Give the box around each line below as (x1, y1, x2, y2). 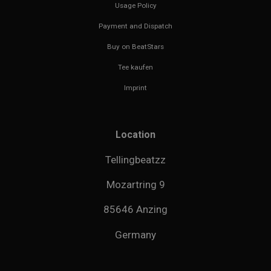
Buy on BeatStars (107, 42, 164, 51)
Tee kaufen (118, 62, 153, 71)
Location (116, 129, 155, 141)
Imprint (124, 83, 147, 92)
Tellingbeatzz (105, 153, 166, 166)
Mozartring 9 (106, 178, 165, 191)
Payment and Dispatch (99, 21, 172, 30)
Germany (115, 228, 156, 241)
